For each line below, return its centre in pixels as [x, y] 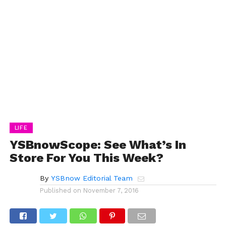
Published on [60, 190]
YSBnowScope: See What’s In [98, 145]
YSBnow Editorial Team [92, 178]
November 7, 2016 [111, 190]
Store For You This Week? [86, 158]
